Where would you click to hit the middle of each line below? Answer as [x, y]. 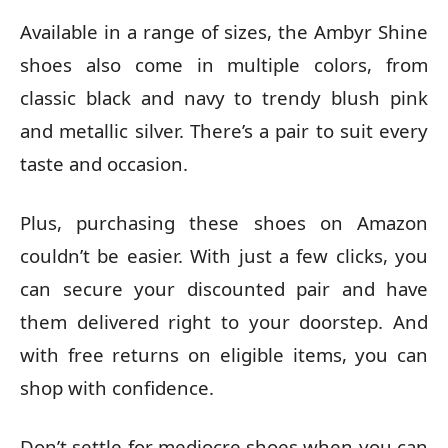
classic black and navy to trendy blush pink [224, 97]
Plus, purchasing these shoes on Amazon [224, 222]
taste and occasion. [104, 163]
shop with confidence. [117, 387]
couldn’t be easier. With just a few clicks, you [224, 255]
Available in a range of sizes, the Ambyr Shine [224, 31]
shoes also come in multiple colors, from [224, 64]
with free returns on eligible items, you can [224, 354]
